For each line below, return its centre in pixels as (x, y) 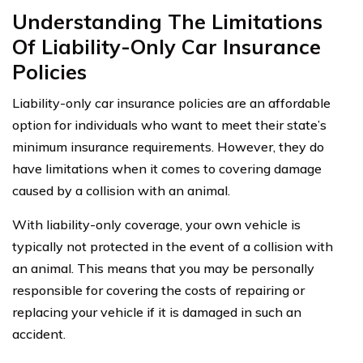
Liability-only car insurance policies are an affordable (171, 102)
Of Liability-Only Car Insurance (167, 46)
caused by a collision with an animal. (121, 190)
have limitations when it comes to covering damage (167, 168)
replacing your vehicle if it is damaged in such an (157, 312)
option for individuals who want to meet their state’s (169, 124)
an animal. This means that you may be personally (163, 268)
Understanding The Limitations (167, 21)
